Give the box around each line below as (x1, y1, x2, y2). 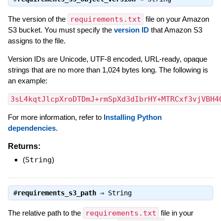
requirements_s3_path (17, 188, 96, 197)
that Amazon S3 (148, 25, 202, 34)
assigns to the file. (7, 36, 66, 45)
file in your (158, 208, 193, 217)
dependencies (7, 123, 56, 132)
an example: (7, 76, 47, 85)
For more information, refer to (7, 112, 104, 121)
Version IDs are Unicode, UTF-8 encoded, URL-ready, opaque (7, 54, 207, 63)
